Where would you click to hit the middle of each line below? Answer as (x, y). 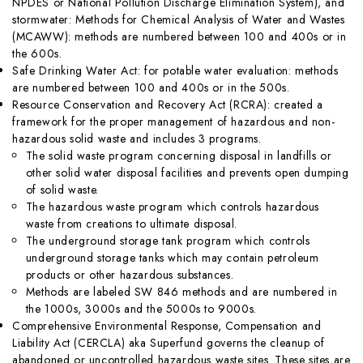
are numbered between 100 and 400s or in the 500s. (151, 87)
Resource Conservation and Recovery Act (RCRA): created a (168, 104)
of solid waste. (62, 189)
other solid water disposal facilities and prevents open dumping (187, 172)
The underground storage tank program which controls (168, 240)
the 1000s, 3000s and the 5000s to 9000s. (141, 308)
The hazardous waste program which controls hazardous (172, 206)
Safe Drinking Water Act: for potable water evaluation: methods (175, 70)
